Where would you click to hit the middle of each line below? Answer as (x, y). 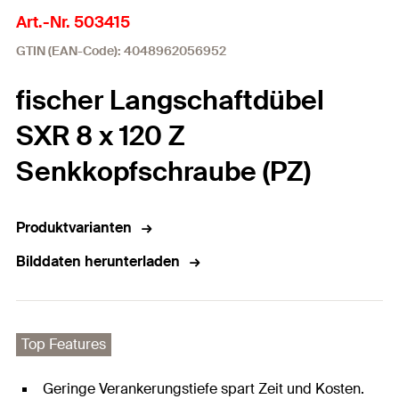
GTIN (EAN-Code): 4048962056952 (121, 51)
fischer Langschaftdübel (170, 100)
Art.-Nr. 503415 (73, 22)
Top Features (64, 344)
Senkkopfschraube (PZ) (163, 171)
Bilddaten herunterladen (98, 261)
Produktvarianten (74, 228)
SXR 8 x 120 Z (101, 136)
